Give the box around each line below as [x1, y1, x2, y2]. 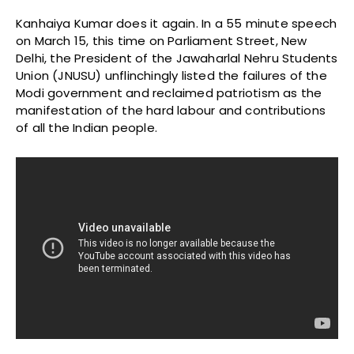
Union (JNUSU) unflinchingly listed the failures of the [16, 67, 327, 85]
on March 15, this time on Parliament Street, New [16, 32, 307, 50]
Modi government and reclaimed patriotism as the [16, 85, 322, 102]
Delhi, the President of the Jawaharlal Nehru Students [16, 50, 338, 67]
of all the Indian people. [16, 119, 157, 137]
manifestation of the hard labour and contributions [16, 102, 326, 119]
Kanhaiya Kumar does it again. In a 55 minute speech [16, 15, 337, 32]
